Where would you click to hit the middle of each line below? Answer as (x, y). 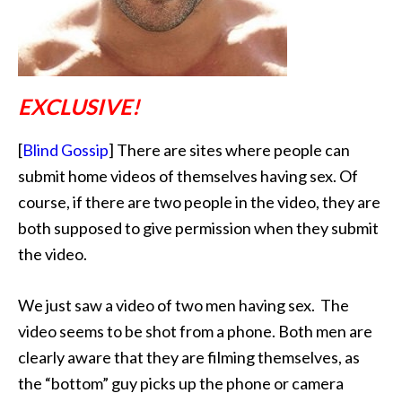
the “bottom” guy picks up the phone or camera (181, 383)
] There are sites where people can (229, 150)
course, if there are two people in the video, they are (199, 202)
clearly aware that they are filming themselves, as (189, 357)
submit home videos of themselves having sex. (177, 176)
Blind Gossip (66, 150)
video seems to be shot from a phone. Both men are (195, 331)
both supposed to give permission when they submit (198, 228)
